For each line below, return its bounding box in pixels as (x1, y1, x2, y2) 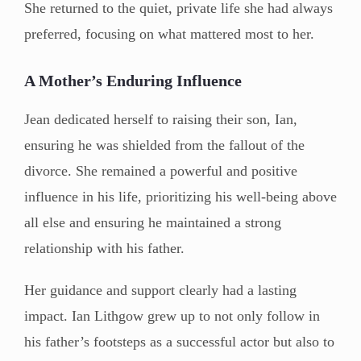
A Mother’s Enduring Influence (24, 71, 242, 89)
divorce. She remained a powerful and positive (24, 162, 297, 179)
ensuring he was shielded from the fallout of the (24, 136, 305, 153)
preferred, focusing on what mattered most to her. (24, 25, 314, 42)
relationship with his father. (24, 239, 185, 256)
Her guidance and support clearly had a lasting (24, 281, 297, 298)
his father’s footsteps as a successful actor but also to (24, 333, 334, 350)
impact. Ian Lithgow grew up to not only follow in (24, 307, 320, 324)
